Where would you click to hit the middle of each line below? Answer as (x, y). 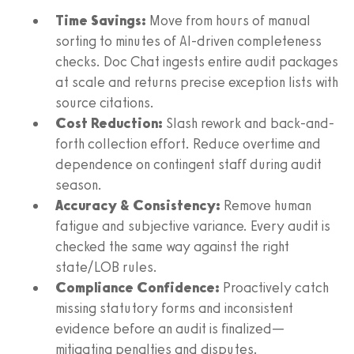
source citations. (105, 102)
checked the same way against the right (172, 246)
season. (79, 185)
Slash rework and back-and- (249, 123)
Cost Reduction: (109, 123)
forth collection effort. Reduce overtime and (188, 143)
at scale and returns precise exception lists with (197, 82)
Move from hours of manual (228, 20)
